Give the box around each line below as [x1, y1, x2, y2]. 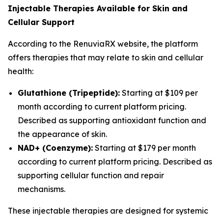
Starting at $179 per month [93, 143, 196, 153]
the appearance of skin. [18, 129, 107, 139]
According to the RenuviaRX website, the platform [8, 39, 198, 49]
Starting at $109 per [120, 88, 198, 98]
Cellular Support [8, 17, 75, 27]
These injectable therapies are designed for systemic [8, 206, 208, 216]
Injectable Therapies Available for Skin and [8, 3, 188, 13]
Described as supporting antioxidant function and [18, 115, 206, 125]
